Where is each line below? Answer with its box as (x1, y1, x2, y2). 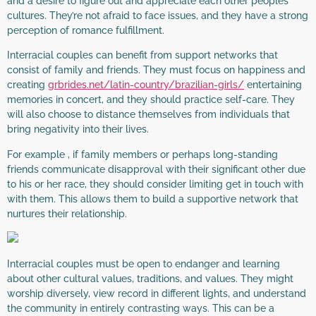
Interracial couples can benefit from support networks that (7, 49, 278, 61)
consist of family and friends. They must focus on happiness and (7, 64, 305, 76)
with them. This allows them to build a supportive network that (7, 193, 298, 205)
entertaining (244, 79, 302, 91)
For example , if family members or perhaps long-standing (7, 148, 278, 160)
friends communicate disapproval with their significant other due (7, 163, 305, 175)
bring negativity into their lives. (7, 123, 149, 135)
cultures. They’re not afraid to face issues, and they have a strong (7, 9, 308, 21)
